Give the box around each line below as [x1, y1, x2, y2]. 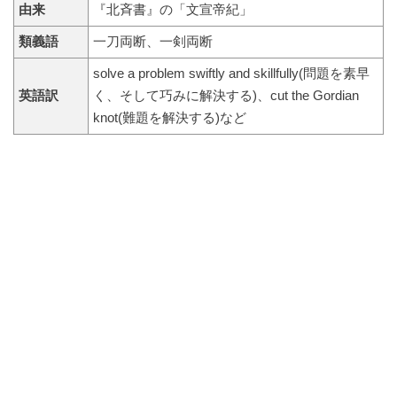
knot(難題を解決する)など [92, 110, 246, 125]
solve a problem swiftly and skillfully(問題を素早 [92, 66, 370, 81]
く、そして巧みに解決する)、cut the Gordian [92, 88, 359, 103]
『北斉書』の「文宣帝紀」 [92, 2, 253, 17]
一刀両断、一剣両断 [92, 34, 213, 49]
